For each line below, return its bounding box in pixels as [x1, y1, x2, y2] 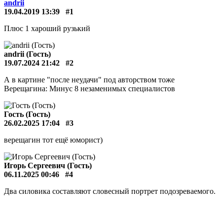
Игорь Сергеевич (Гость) [4, 161, 92, 170]
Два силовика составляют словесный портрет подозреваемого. [4, 187, 216, 195]
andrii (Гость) [4, 50, 51, 58]
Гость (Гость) [4, 110, 50, 118]
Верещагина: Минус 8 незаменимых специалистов [4, 84, 175, 93]
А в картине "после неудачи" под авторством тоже [4, 75, 175, 84]
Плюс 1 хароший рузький [4, 24, 90, 33]
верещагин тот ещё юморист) [4, 136, 103, 144]
